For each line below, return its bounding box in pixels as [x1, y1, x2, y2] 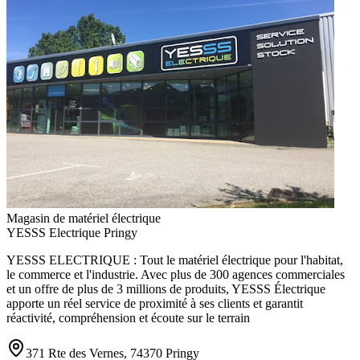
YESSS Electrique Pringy [6, 226, 137, 240]
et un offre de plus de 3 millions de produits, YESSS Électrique [6, 282, 325, 297]
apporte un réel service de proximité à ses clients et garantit [6, 297, 303, 311]
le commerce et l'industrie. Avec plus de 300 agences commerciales [6, 268, 345, 282]
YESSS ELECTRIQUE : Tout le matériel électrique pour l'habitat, [6, 253, 343, 268]
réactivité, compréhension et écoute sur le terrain [6, 311, 250, 325]
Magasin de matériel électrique [6, 211, 161, 226]
